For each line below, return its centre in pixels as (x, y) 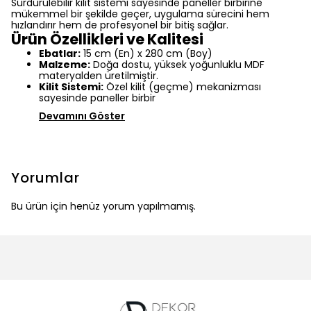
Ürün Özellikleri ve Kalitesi (107, 39)
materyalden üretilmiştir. (99, 76)
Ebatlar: (60, 53)
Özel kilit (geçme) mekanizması (182, 87)
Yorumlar (45, 178)
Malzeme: (65, 65)
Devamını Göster (82, 116)
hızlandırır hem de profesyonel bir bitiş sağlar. (120, 25)
